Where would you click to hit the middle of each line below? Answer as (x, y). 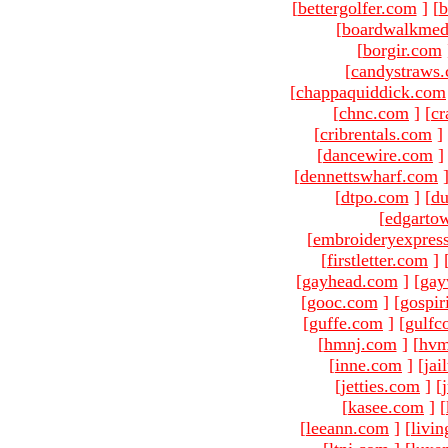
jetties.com (380, 385)
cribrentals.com (376, 133)
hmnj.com (360, 343)
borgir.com (402, 49)
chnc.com (374, 112)
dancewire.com (378, 154)
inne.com (368, 364)
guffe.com (346, 322)
